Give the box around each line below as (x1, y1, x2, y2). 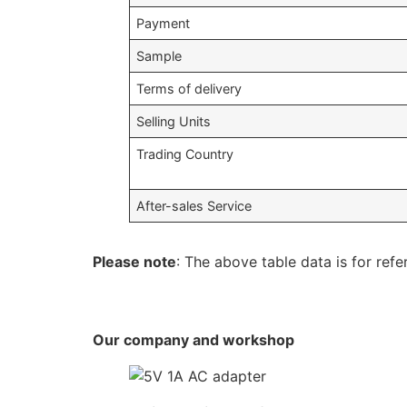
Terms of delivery (136, 81, 243, 96)
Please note (93, 253, 176, 271)
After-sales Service (136, 198, 253, 213)
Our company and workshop (93, 331, 294, 350)
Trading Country (136, 146, 234, 162)
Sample (136, 48, 183, 64)
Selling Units (136, 114, 212, 129)
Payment (136, 15, 191, 31)
